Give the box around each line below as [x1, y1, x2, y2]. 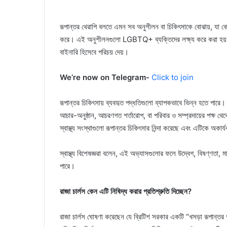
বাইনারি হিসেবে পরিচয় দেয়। [60, 47, 129, 57]
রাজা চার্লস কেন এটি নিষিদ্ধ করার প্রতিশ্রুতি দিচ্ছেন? [60, 186, 192, 197]
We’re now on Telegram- [60, 72, 152, 83]
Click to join [152, 72, 194, 83]
